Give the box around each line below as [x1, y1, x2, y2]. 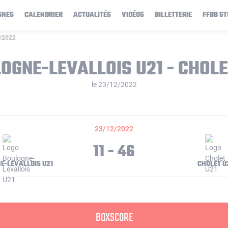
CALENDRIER [24, 9, 63, 21]
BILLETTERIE [155, 9, 192, 21]
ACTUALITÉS [73, 9, 111, 21]
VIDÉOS [122, 9, 144, 21]
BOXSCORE [95, 209, 133, 226]
